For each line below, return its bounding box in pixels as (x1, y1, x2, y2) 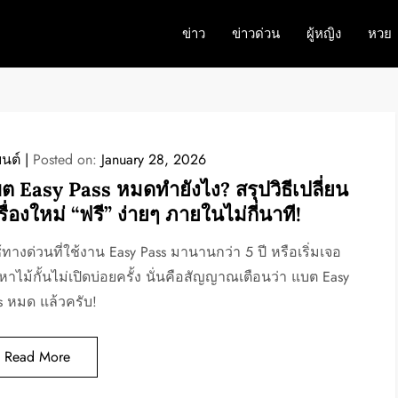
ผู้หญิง (306, 24, 341, 44)
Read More (4, 346, 70, 367)
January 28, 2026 (100, 149, 206, 170)
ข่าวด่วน (231, 24, 280, 44)
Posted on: (32, 149, 101, 170)
